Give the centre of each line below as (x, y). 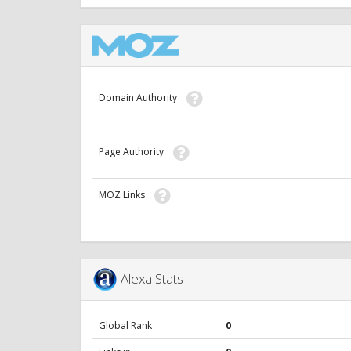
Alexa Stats (154, 278)
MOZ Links (127, 195)
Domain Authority (143, 98)
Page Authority (136, 152)
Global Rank (125, 326)
